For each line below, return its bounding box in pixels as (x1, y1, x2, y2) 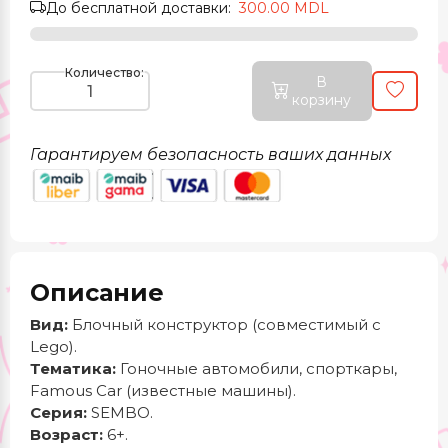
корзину (291, 91, 351, 109)
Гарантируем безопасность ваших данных (30, 145, 391, 164)
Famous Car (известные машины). (30, 381, 296, 400)
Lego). (30, 337, 77, 356)
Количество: (65, 65, 144, 80)
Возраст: (30, 425, 103, 444)
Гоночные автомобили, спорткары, (116, 359, 397, 378)
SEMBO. (87, 403, 153, 422)
